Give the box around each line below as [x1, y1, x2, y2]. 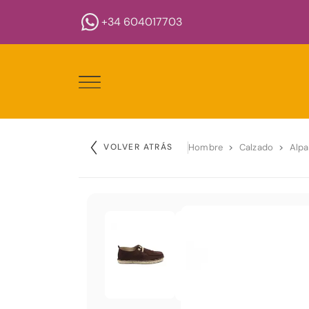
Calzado [239, 141, 274, 154]
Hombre [188, 141, 223, 154]
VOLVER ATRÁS [103, 141, 173, 152]
